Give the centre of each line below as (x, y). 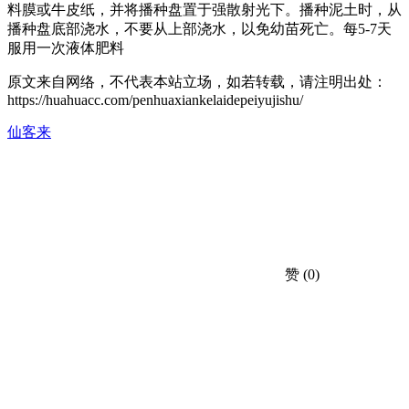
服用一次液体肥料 (66, 47)
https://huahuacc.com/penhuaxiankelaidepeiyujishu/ (155, 100)
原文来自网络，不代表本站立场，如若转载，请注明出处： (197, 81)
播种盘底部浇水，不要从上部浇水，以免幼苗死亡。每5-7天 (199, 28)
